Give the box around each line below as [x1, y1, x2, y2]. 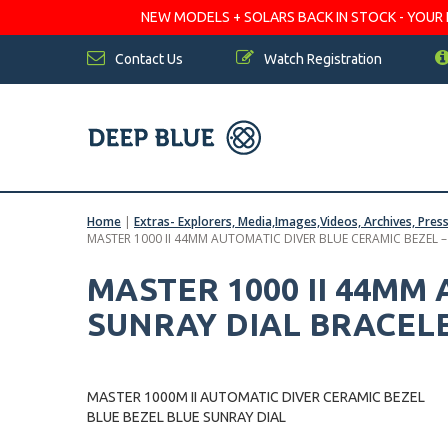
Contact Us [112, 51, 183, 67]
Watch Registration [261, 51, 382, 67]
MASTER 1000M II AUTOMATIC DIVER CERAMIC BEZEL [87, 389, 425, 405]
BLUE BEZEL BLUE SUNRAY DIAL [87, 409, 286, 425]
